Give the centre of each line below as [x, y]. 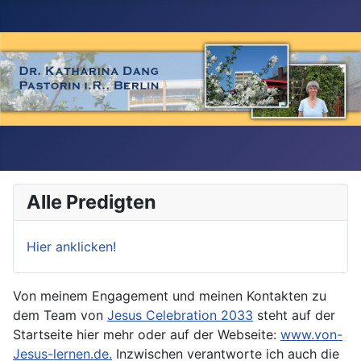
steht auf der [294, 315]
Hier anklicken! [71, 246]
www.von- [311, 334]
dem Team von [60, 315]
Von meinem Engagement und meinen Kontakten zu [170, 295]
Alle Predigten [91, 201]
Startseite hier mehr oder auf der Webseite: [147, 334]
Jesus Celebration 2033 [180, 315]
